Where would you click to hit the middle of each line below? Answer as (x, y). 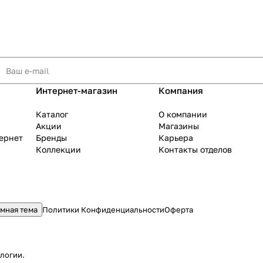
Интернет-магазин (76, 91)
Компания (181, 91)
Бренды (51, 138)
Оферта (178, 210)
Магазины (178, 126)
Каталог (52, 114)
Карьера (176, 138)
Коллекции (58, 150)
